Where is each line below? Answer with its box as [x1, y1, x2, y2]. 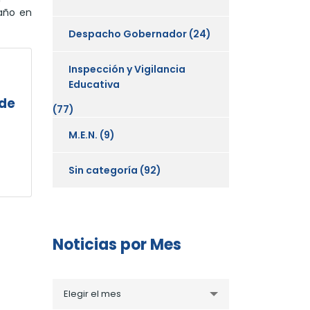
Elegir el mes [64, 286, 121, 300]
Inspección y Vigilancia [69, 62, 185, 76]
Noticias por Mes [53, 233, 181, 255]
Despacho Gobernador [69, 26, 187, 41]
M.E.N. [69, 127, 98, 142]
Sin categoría [69, 163, 138, 177]
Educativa [69, 77, 120, 91]
